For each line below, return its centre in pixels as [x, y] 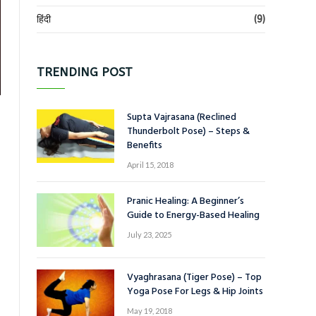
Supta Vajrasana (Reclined [182, 117]
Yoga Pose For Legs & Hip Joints [195, 292]
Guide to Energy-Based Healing [193, 215]
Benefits [145, 146]
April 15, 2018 [150, 165]
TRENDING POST [85, 72]
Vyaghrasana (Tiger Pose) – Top [194, 278]
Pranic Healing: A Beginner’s [186, 201]
